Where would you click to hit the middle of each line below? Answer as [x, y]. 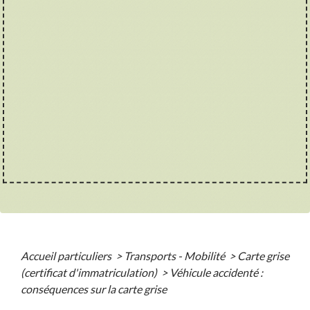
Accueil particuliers [67, 255]
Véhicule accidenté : [216, 272]
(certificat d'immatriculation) [90, 272]
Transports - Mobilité [175, 255]
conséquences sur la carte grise [94, 289]
